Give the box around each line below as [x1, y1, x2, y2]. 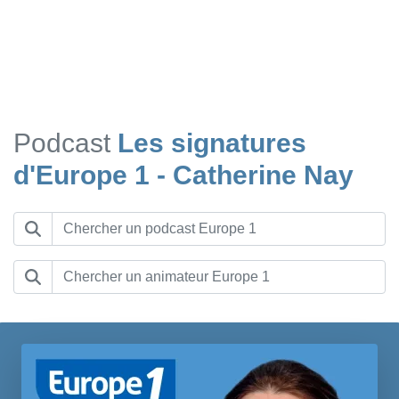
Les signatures [118, 127, 306, 158]
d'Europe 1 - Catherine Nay [13, 159, 354, 190]
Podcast [13, 127, 110, 158]
